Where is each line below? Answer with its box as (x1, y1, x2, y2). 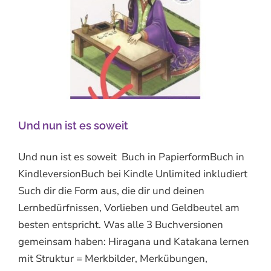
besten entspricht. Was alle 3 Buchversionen (18, 217, 223, 232)
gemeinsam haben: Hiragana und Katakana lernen (18, 234, 249, 249)
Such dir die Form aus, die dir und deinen (18, 183, 204, 198)
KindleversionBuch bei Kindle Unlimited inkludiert (18, 166, 247, 181)
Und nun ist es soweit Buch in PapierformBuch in (18, 149, 244, 164)
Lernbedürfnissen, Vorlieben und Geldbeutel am (18, 200, 240, 215)
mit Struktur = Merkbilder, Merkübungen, (18, 251, 207, 266)
